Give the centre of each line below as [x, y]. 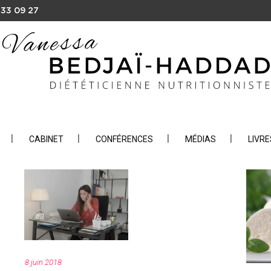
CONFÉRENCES [124, 139]
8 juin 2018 [43, 262]
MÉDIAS [201, 139]
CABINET [46, 139]
